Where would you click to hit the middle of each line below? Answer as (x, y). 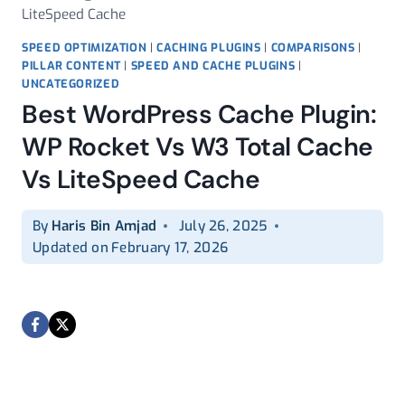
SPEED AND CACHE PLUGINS (213, 65)
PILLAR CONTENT (71, 65)
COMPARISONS (313, 47)
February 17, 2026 (170, 248)
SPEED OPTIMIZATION (85, 47)
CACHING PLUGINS (209, 47)
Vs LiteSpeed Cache (141, 180)
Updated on (71, 248)
